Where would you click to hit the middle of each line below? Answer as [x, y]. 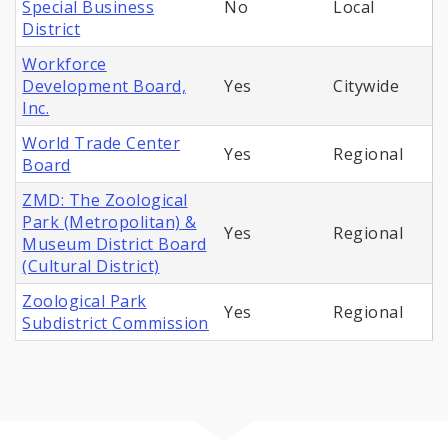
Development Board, [104, 86]
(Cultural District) [91, 266]
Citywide [366, 86]
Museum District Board [114, 244]
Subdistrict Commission [115, 323]
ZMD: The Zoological [105, 200]
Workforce [64, 64]
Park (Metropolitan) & [109, 222]
